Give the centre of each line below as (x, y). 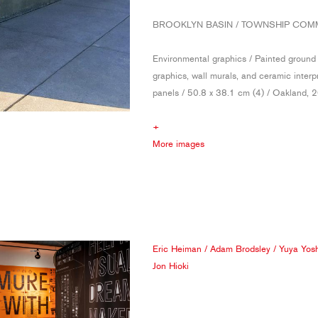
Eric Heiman (177, 248)
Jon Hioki (171, 265)
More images (179, 144)
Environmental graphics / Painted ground (234, 59)
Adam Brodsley (240, 248)
